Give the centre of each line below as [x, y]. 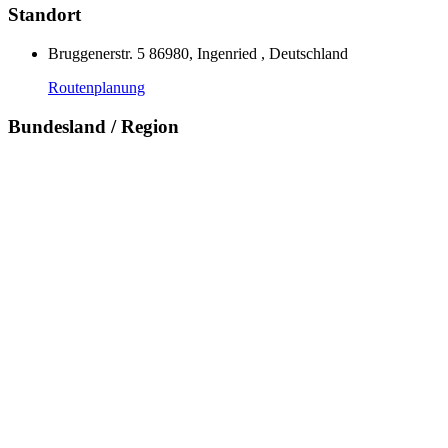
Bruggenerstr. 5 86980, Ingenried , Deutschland [198, 53]
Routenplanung [96, 87]
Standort [44, 15]
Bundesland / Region [93, 126]
